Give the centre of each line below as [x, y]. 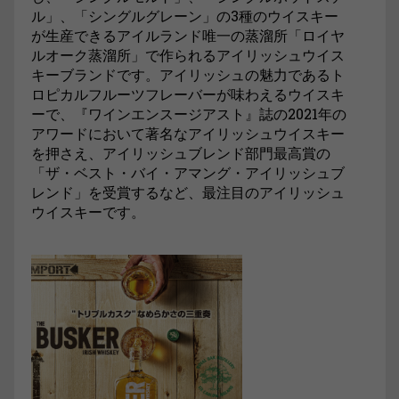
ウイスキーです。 [88, 211]
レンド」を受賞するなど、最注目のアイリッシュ [188, 191]
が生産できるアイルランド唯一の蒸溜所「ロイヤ [188, 35]
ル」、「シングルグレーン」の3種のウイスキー [185, 15]
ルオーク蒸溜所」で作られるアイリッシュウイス [188, 54]
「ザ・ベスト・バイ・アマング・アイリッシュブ [188, 172]
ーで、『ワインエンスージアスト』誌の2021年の [189, 113]
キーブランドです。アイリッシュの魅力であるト [188, 74]
